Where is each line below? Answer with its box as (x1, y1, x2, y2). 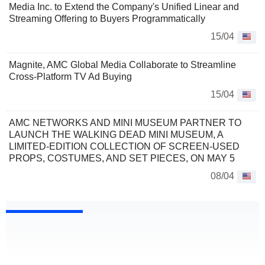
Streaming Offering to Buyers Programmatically (9, 14, 205, 24)
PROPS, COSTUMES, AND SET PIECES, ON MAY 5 (9, 153, 235, 164)
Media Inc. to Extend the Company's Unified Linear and (9, 2, 239, 12)
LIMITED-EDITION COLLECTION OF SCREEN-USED (9, 141, 240, 152)
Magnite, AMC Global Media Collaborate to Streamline (9, 60, 236, 70)
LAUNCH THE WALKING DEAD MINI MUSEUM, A (9, 130, 223, 140)
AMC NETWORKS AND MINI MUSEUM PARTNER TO (9, 118, 241, 128)
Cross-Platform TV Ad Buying (9, 72, 132, 82)
